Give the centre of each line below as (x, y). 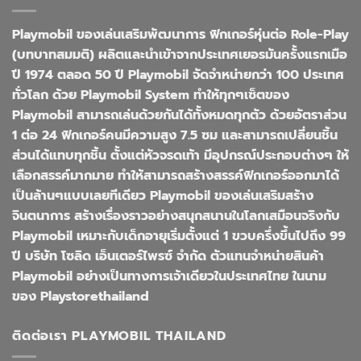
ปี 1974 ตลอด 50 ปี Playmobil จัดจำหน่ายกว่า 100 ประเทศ (178, 75)
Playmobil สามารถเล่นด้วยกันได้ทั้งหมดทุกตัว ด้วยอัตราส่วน (179, 116)
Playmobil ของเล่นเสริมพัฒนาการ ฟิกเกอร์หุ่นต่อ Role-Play (180, 35)
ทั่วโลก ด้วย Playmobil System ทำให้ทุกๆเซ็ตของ (151, 95)
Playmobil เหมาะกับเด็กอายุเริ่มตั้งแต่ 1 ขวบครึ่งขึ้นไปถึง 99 (179, 237)
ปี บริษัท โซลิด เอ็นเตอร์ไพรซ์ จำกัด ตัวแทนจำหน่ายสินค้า (168, 257)
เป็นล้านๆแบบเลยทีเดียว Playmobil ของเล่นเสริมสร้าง (163, 196)
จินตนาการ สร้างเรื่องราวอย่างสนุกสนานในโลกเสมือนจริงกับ (176, 216)
